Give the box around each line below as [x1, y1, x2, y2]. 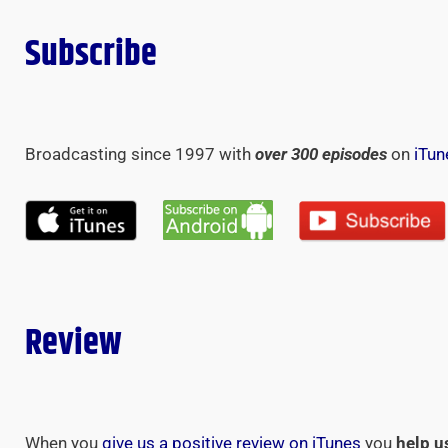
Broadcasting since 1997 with [25, 144, 255, 164]
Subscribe [25, 27, 157, 83]
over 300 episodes [255, 144, 387, 164]
